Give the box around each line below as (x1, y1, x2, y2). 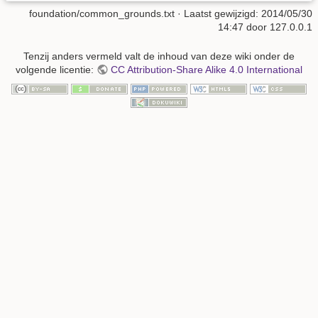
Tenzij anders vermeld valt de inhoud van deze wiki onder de (23, 50, 295, 62)
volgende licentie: (16, 64, 97, 76)
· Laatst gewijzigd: (175, 7, 261, 19)
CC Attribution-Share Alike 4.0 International (110, 64, 302, 76)
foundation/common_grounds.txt (29, 7, 175, 19)
